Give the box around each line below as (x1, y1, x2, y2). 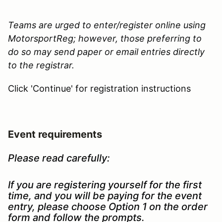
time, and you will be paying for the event (8, 189, 202, 202)
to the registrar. (8, 59, 74, 70)
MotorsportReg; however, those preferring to (8, 33, 202, 44)
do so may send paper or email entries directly (8, 46, 205, 57)
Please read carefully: (8, 152, 110, 164)
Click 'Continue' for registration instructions (8, 83, 191, 94)
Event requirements (8, 128, 102, 140)
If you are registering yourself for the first (8, 178, 202, 191)
